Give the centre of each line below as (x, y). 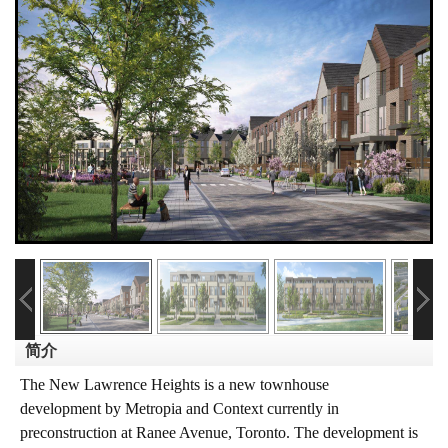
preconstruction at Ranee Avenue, (128, 432)
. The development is (352, 432)
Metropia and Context (194, 408)
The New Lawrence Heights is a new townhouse (174, 384)
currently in (303, 408)
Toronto (261, 432)
